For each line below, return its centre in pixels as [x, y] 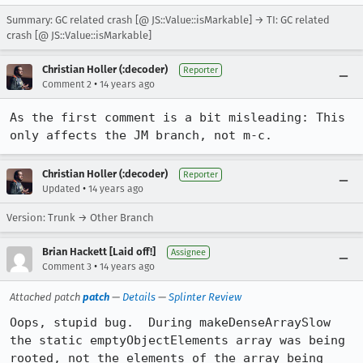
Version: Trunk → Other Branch [80, 218]
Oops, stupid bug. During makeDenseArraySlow [170, 322]
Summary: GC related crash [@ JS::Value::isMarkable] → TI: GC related [168, 20]
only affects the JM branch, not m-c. [141, 135]
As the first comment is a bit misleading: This [177, 117]
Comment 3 [67, 267]
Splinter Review [205, 297]
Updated [61, 189]
